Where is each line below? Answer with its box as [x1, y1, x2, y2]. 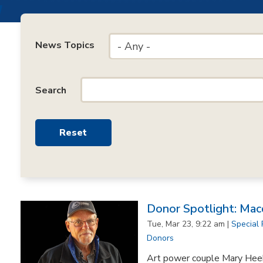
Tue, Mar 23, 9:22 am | [147, 218, 231, 230]
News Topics [35, 39, 95, 52]
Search [35, 84, 66, 97]
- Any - [117, 39, 150, 53]
